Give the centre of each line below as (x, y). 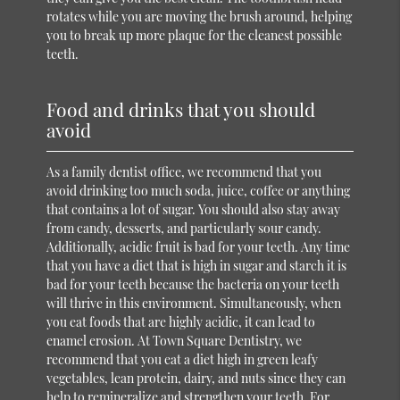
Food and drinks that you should (181, 108)
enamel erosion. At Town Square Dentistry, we (175, 340)
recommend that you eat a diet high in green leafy (183, 359)
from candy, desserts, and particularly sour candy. (184, 228)
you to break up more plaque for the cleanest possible (195, 35)
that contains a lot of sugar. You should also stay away (194, 209)
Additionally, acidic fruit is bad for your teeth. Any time (199, 246)
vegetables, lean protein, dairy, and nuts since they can (196, 378)
